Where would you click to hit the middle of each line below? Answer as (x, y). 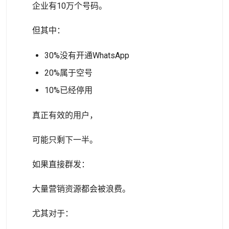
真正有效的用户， (65, 115)
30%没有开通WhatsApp (87, 55)
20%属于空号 (68, 73)
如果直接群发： (61, 164)
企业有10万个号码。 (70, 6)
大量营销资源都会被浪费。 (81, 189)
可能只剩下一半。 (65, 140)
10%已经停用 (68, 90)
